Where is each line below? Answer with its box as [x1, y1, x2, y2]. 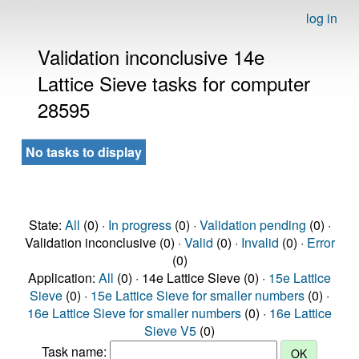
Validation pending [199, 216, 306, 234]
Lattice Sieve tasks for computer [38, 69, 310, 97]
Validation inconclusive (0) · [24, 233, 184, 252]
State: [28, 216, 65, 234]
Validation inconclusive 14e [38, 42, 264, 71]
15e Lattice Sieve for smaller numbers [91, 286, 305, 305]
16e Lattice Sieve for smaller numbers [27, 304, 241, 322]
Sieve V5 [144, 321, 196, 340]
